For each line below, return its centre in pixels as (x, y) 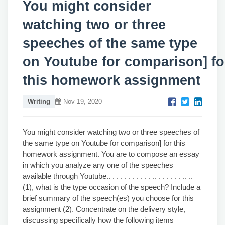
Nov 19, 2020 (82, 102)
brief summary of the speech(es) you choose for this (108, 198)
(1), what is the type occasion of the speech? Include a (111, 187)
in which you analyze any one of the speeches (98, 165)
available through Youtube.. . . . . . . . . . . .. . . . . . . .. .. (108, 176)
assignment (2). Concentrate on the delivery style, (104, 209)
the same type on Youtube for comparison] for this (104, 143)
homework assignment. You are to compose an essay (111, 154)
